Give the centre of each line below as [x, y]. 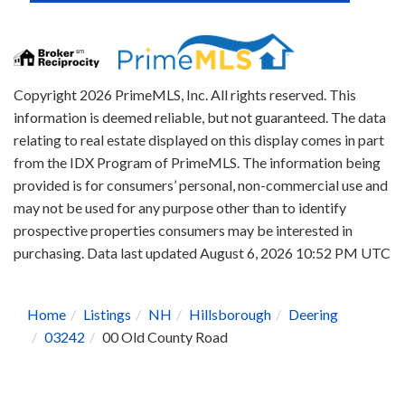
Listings [107, 314]
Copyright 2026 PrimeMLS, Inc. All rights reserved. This [185, 94]
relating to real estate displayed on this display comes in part [199, 139]
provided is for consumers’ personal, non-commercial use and [201, 184]
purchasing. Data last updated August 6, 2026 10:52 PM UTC [202, 252]
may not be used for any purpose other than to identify [180, 207]
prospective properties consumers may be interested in [183, 230]
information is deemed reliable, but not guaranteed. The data [200, 117]
